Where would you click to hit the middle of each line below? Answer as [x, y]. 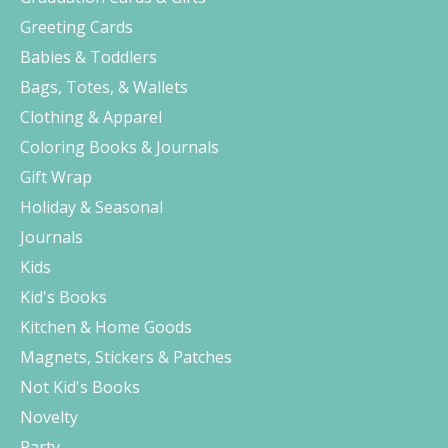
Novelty [49, 416]
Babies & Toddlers [88, 56]
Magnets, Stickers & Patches [126, 356]
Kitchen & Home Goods [106, 326]
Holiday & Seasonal [91, 206]
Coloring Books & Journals [119, 146]
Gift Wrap [56, 176]
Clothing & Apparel [91, 116]
